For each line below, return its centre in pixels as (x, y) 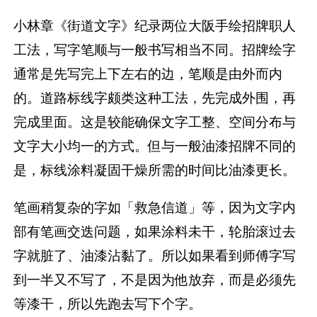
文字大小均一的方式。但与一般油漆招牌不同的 (155, 145)
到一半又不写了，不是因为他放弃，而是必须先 (155, 280)
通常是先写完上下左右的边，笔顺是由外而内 (148, 73)
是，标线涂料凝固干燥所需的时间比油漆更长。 (155, 169)
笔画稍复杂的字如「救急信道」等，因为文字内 (155, 208)
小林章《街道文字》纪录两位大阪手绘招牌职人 (155, 25)
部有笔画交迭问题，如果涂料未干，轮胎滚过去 (155, 232)
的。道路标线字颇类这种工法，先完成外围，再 (155, 97)
